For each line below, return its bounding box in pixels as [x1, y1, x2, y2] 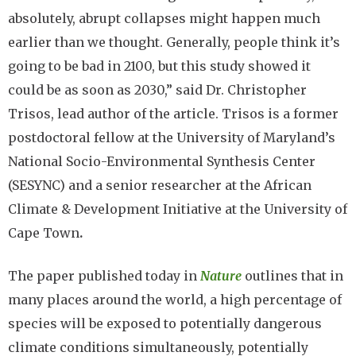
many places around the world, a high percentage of [8, 292, 342, 308]
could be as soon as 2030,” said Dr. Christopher [8, 82, 307, 98]
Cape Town [8, 225, 79, 241]
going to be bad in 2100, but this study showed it [8, 58, 311, 74]
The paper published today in [8, 268, 200, 284]
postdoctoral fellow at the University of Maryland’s [8, 130, 335, 145]
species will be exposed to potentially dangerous [8, 315, 322, 331]
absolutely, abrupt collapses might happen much [8, 10, 320, 26]
